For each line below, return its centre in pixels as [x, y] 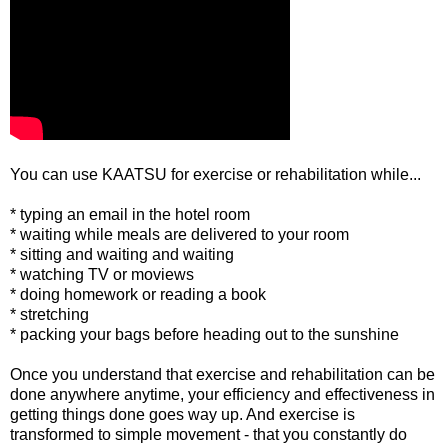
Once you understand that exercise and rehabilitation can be [222, 374]
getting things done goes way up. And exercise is [182, 414]
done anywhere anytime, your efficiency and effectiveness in [222, 394]
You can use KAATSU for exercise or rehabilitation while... [215, 174]
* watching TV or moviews [102, 274]
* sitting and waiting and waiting [122, 254]
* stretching [49, 314]
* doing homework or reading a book [138, 294]
